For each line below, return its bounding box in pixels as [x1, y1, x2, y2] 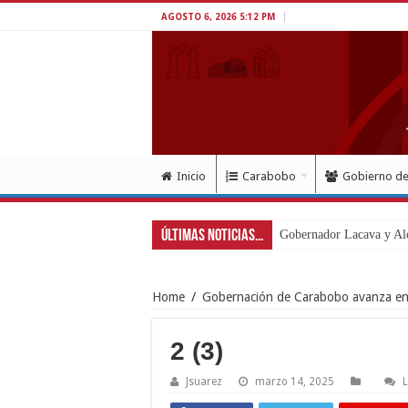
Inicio [177, 168, 206, 183]
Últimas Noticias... [161, 227, 263, 245]
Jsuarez [186, 374, 222, 388]
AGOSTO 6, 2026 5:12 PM [161, 12, 275, 22]
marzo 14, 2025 [255, 374, 334, 388]
